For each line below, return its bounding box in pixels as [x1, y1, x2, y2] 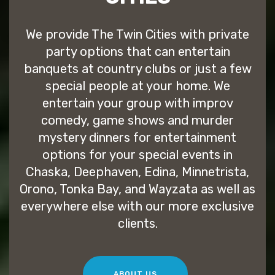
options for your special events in [42, 147, 233, 163]
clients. [117, 216, 158, 231]
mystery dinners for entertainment [39, 130, 236, 145]
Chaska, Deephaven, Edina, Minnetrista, [26, 165, 249, 180]
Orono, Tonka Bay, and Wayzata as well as [20, 182, 255, 197]
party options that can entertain [45, 44, 230, 60]
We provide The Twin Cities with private [26, 27, 249, 42]
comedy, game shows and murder [41, 113, 234, 128]
